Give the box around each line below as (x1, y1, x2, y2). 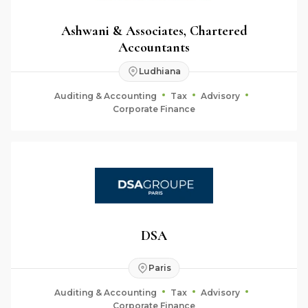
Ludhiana (138, 66, 181, 76)
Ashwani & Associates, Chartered (60, 22, 247, 39)
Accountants (118, 38, 190, 56)
